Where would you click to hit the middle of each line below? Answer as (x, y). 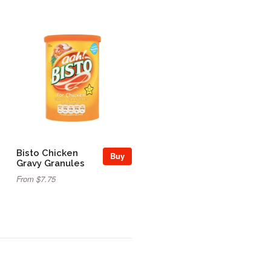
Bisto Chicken (47, 152)
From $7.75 (36, 179)
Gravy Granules (51, 163)
